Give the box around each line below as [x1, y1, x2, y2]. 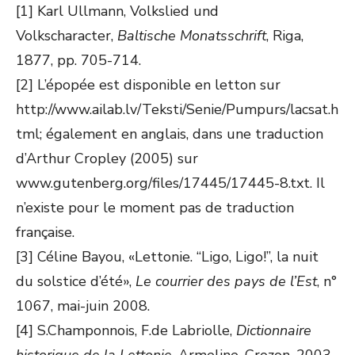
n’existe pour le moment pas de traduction [16, 198, 294, 217]
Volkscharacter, [16, 26, 117, 45]
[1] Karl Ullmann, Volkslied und [16, 2, 219, 21]
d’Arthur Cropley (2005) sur [16, 149, 198, 168]
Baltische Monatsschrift [117, 26, 266, 45]
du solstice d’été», [16, 272, 136, 291]
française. [16, 223, 74, 242]
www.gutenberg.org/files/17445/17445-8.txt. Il [16, 174, 325, 193]
